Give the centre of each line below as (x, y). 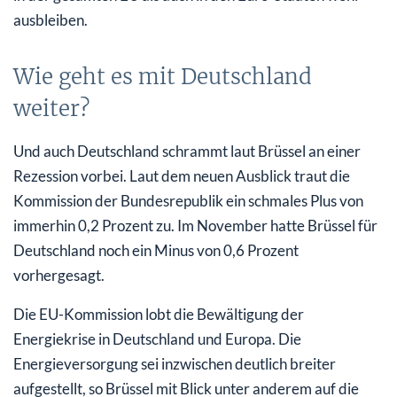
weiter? (51, 108)
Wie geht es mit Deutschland (163, 76)
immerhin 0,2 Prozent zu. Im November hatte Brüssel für (195, 225)
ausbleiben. (51, 19)
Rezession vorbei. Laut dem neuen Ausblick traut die (182, 175)
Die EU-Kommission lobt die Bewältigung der (159, 314)
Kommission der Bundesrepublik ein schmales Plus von (188, 200)
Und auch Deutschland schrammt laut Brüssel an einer (187, 151)
